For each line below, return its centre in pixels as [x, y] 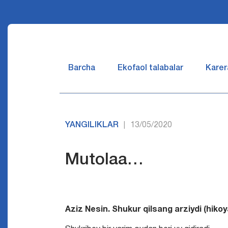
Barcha [82, 68]
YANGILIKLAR [92, 125]
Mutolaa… [105, 160]
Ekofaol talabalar [150, 68]
